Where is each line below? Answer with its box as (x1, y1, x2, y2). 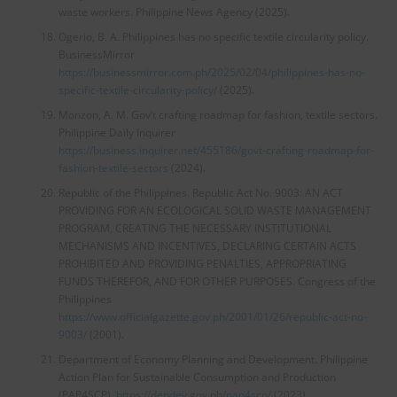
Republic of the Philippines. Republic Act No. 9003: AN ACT (58, 184, 343, 200)
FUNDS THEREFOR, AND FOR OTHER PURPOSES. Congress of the (58, 273, 376, 289)
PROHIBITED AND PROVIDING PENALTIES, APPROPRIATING (58, 255, 346, 271)
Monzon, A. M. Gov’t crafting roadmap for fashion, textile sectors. (58, 106, 378, 122)
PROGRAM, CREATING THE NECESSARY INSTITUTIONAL (58, 220, 331, 236)
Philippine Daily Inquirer (58, 124, 175, 140)
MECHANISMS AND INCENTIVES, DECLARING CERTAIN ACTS (58, 237, 356, 253)
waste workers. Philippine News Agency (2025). (58, 4, 290, 19)
